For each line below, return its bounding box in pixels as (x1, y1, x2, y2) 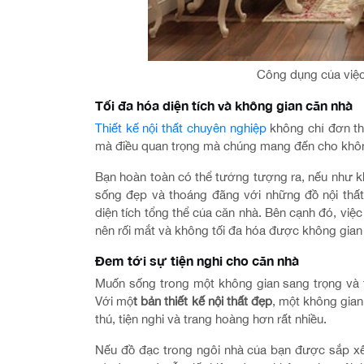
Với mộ (95, 294, 134, 308)
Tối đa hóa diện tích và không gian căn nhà (95, 97, 353, 113)
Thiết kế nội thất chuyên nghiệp (95, 121, 266, 135)
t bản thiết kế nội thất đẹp (133, 294, 272, 308)
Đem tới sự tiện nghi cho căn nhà (95, 253, 302, 268)
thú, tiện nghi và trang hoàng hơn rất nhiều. (95, 312, 327, 326)
